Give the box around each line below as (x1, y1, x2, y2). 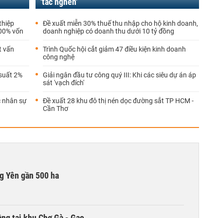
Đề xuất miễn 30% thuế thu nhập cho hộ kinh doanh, (43, 19, 198, 27)
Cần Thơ (43, 105, 68, 112)
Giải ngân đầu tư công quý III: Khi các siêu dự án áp (43, 71, 196, 79)
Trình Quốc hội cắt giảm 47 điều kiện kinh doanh (43, 45, 186, 53)
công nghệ (43, 53, 74, 61)
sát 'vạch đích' (43, 79, 84, 87)
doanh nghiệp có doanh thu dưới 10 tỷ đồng (43, 27, 174, 35)
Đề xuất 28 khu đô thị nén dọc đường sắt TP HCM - (43, 97, 194, 105)
